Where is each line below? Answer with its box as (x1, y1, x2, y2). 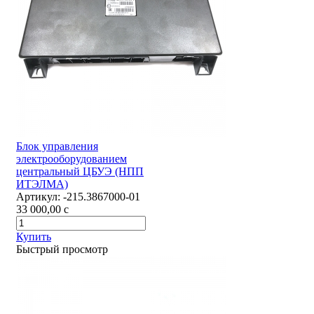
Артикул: (16, 191, 60, 203)
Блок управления (16, 140, 98, 153)
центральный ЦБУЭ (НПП (16, 165, 144, 178)
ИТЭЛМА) (16, 178, 68, 191)
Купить (16, 231, 51, 243)
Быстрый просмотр (16, 243, 108, 256)
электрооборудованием (16, 153, 127, 165)
